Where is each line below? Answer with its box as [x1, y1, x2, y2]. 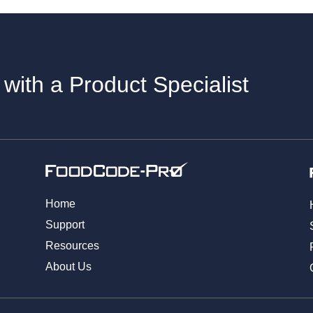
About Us [45, 260, 92, 272]
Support [45, 218, 85, 231]
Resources [45, 239, 99, 252]
